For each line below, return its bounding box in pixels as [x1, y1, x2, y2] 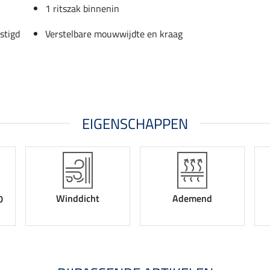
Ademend [172, 191, 212, 206]
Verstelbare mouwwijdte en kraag [45, 26, 183, 41]
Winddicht [56, 191, 99, 206]
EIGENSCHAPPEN [82, 112, 188, 134]
